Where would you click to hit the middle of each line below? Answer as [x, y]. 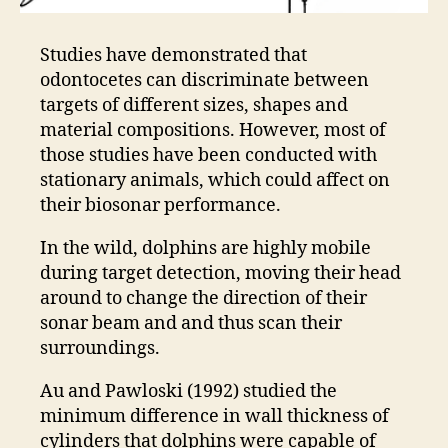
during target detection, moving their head [220, 274]
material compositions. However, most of [213, 131]
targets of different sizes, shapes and [194, 106]
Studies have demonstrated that [173, 56]
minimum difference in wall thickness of [214, 417]
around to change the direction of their [203, 299]
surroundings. [100, 349]
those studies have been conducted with [208, 156]
